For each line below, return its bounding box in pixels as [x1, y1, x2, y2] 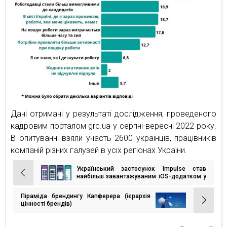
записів [11, 182, 46, 195]
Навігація [11, 171, 56, 184]
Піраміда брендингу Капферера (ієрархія [21, 193, 150, 200]
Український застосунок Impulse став [77, 165, 206, 173]
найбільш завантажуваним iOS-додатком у [77, 173, 206, 180]
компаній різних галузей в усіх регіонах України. [11, 145, 187, 156]
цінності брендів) [21, 200, 72, 208]
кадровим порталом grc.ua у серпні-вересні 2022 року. [11, 121, 216, 131]
